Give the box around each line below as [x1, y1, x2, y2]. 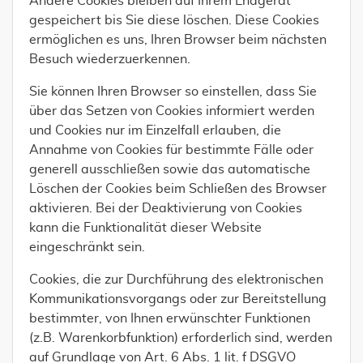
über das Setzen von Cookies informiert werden [29, 105, 314, 117]
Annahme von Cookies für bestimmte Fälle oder [29, 143, 314, 156]
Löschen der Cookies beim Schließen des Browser [29, 182, 327, 195]
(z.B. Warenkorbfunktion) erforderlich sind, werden [29, 331, 332, 344]
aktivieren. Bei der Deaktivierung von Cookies [29, 202, 302, 215]
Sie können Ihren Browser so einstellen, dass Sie [29, 85, 317, 98]
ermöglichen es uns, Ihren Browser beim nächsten [29, 33, 327, 46]
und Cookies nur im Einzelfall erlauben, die [29, 124, 281, 137]
